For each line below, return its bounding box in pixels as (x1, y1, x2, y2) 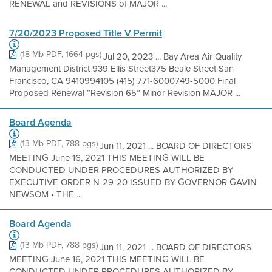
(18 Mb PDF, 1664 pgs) (20, 48, 101, 61)
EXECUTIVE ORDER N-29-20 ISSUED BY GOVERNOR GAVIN (9, 175, 257, 189)
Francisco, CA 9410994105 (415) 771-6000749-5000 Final (9, 74, 236, 87)
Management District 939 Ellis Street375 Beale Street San (9, 62, 234, 75)
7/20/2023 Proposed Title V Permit (9, 26, 162, 40)
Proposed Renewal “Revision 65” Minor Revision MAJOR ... (9, 86, 240, 100)
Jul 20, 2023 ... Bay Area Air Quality (103, 50, 242, 63)
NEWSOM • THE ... (9, 188, 82, 201)
